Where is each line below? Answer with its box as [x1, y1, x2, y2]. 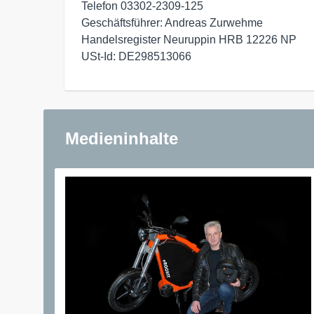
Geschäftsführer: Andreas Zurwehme [81, 16, 266, 29]
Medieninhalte [65, 128, 178, 148]
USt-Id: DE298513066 [81, 50, 191, 62]
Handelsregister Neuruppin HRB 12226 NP [81, 33, 296, 46]
